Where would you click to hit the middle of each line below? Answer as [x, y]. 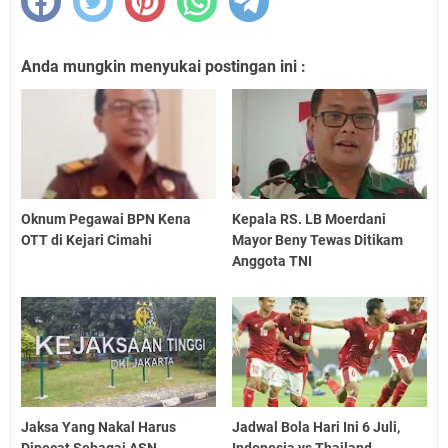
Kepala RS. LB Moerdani [309, 218]
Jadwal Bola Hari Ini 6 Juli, [316, 426]
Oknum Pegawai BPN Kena [106, 218]
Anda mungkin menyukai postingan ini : [163, 67]
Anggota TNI [272, 260]
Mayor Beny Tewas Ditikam [318, 239]
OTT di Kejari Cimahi [86, 239]
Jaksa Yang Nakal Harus [98, 426]
